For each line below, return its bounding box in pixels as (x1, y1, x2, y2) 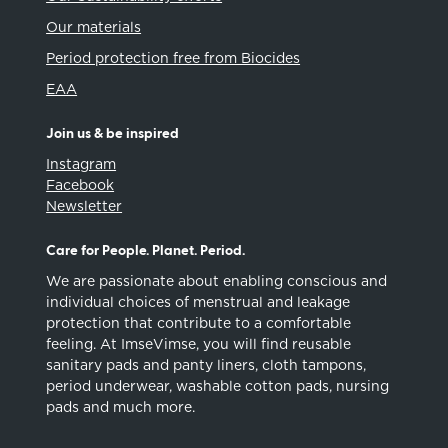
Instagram (46, 155, 117, 172)
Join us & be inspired (46, 126, 180, 141)
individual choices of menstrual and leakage (46, 293, 351, 310)
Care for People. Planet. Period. (46, 243, 246, 258)
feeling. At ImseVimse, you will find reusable (46, 335, 352, 352)
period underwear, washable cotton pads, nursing (46, 377, 390, 394)
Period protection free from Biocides (46, 49, 301, 66)
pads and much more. (46, 398, 196, 415)
